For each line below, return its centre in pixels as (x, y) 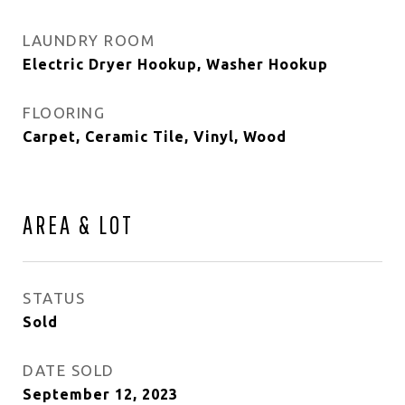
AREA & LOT (78, 225)
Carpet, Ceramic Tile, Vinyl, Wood (155, 137)
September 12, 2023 (100, 394)
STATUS (54, 298)
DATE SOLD (69, 370)
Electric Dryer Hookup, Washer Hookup (175, 64)
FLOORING (64, 113)
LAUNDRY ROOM (89, 40)
